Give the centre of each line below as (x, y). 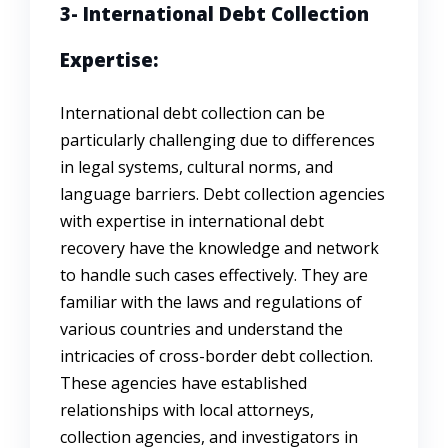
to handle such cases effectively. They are (214, 275)
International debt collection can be (192, 113)
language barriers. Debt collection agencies (222, 194)
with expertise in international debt (192, 221)
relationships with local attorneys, (187, 410)
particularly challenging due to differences (217, 140)
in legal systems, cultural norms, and (196, 167)
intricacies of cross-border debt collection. (216, 356)
